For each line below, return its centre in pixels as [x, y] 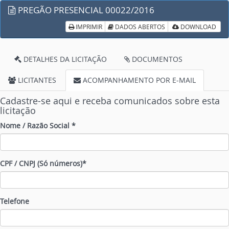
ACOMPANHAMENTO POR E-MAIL [138, 80]
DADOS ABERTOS [139, 27]
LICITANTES [36, 80]
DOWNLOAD [198, 27]
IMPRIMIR [88, 27]
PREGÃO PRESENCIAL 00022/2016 [85, 10]
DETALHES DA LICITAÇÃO [64, 59]
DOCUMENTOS [156, 59]
